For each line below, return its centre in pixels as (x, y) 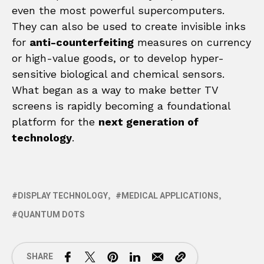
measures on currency (192, 42)
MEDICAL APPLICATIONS (170, 196)
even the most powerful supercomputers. (118, 10)
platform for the (55, 121)
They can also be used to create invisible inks (129, 26)
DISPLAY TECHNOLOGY (63, 196)
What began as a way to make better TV (115, 90)
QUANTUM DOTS (51, 214)
